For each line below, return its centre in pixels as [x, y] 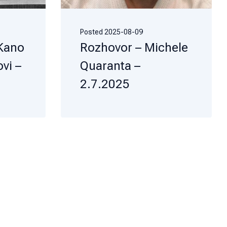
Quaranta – [110, 66]
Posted [92, 32]
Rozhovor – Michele [134, 47]
